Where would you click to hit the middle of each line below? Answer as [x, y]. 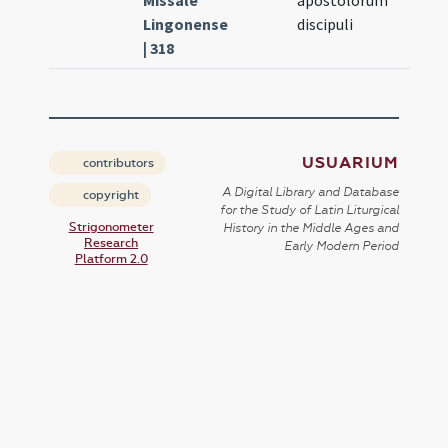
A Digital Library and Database [310, 192]
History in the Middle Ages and [310, 228]
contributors [117, 163]
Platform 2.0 [111, 259]
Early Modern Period [341, 246]
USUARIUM [350, 163]
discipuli [325, 24]
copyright [110, 195]
